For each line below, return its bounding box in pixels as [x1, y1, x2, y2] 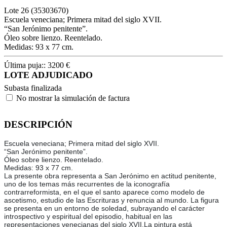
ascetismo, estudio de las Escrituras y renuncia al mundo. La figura [4, 196, 219, 205]
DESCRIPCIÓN [4, 119, 72, 130]
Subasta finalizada [4, 83, 62, 92]
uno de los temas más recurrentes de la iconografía [4, 180, 170, 188]
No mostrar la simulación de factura [16, 93, 130, 102]
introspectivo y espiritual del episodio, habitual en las [4, 212, 172, 221]
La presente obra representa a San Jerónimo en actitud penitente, [4, 172, 216, 180]
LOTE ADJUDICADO [4, 69, 93, 80]
